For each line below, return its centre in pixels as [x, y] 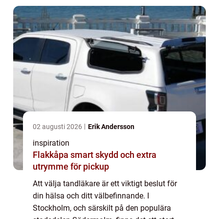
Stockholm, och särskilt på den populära [102, 208]
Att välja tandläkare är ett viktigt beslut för [105, 183]
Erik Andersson [111, 126]
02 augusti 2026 [58, 126]
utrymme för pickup [71, 166]
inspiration [51, 143]
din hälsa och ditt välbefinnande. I [91, 196]
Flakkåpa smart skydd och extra [52, 154]
